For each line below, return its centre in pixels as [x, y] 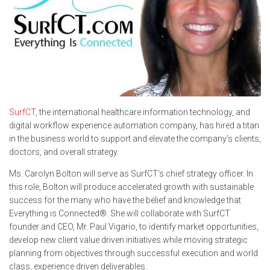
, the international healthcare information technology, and [143, 112]
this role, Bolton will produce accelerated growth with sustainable [131, 187]
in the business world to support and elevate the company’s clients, [135, 139]
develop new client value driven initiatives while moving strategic [128, 240]
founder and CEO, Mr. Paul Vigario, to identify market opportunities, [134, 227]
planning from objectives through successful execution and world [133, 253]
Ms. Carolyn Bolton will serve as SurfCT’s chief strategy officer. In [131, 174]
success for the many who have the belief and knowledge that [125, 200]
